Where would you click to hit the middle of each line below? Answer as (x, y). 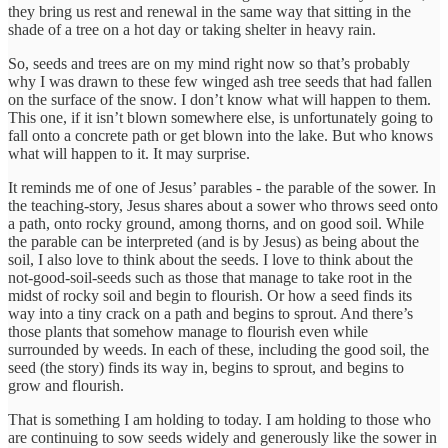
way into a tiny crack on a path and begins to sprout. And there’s (210, 313)
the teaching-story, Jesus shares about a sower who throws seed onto (223, 205)
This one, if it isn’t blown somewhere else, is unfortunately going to (220, 117)
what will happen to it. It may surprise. (129, 153)
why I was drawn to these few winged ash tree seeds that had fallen (220, 81)
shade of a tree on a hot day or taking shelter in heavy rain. (192, 29)
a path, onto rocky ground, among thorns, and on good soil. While (216, 223)
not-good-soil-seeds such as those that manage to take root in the (210, 277)
